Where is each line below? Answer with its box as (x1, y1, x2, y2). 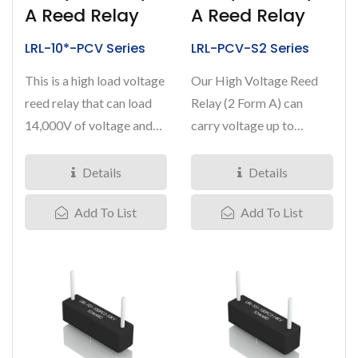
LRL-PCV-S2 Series (191, 39, 309, 58)
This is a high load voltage (25, 73, 165, 88)
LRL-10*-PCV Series (25, 39, 145, 58)
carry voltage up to (191, 117, 294, 133)
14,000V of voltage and (25, 117, 153, 133)
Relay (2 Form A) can (191, 95, 303, 110)
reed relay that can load (25, 95, 152, 110)
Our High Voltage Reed (191, 73, 318, 88)
